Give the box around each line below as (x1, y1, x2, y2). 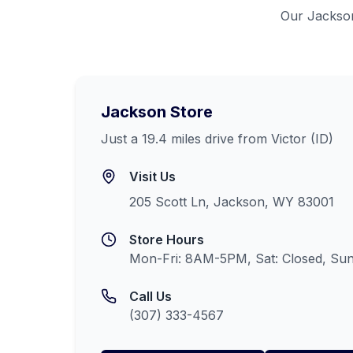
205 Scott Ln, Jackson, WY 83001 (129, 194, 334, 210)
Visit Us (129, 169, 176, 184)
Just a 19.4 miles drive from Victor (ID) (101, 131, 333, 147)
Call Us (129, 288, 172, 304)
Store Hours (129, 232, 204, 247)
